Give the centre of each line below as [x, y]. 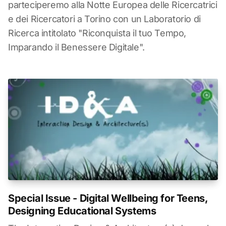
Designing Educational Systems [82, 211]
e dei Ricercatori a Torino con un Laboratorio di [104, 19]
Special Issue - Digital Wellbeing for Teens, [108, 199]
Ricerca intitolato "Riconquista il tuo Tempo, [97, 33]
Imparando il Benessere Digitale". [76, 47]
